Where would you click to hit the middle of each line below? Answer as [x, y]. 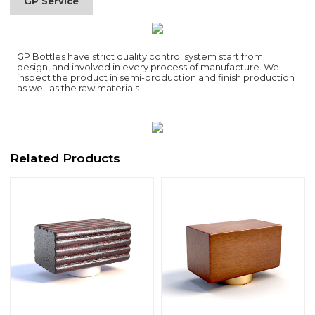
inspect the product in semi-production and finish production [156, 78]
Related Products [65, 157]
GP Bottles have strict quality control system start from [140, 57]
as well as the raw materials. [79, 88]
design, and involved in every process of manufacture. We [148, 67]
